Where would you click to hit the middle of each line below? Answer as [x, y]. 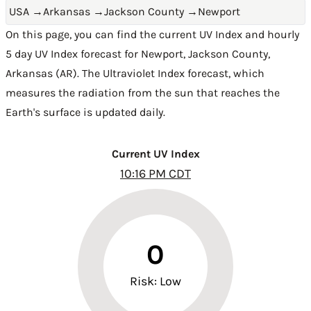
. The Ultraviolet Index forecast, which [171, 73]
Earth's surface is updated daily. [85, 112]
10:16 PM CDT [155, 174]
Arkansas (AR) [41, 73]
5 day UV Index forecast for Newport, [97, 54]
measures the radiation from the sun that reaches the [143, 93]
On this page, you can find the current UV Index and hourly [152, 34]
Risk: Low [155, 281]
